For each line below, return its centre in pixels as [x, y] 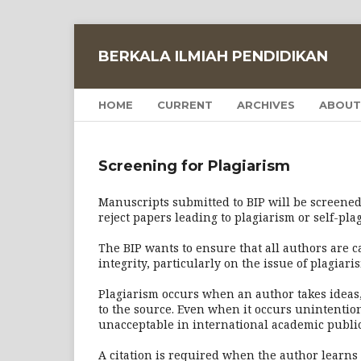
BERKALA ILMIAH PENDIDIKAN [213, 56]
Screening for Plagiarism [194, 166]
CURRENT [185, 105]
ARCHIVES [266, 105]
